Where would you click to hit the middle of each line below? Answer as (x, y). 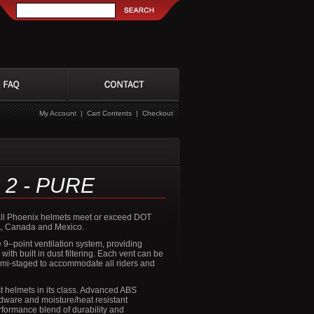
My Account (58, 113)
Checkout (158, 113)
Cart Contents (109, 113)
